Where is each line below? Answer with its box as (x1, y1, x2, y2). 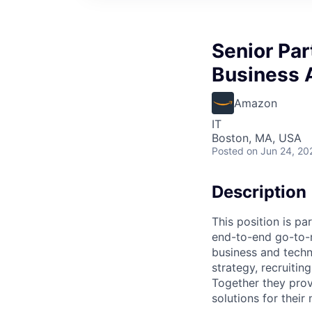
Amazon (234, 95, 277, 110)
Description (212, 181, 306, 202)
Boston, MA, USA (212, 130, 302, 145)
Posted (212, 144, 244, 157)
